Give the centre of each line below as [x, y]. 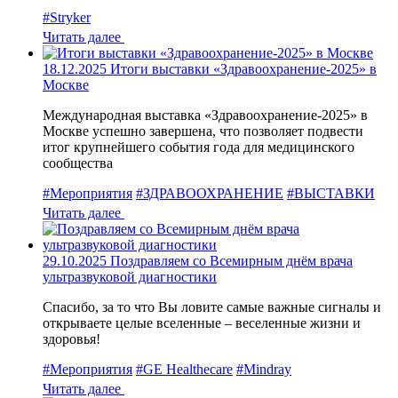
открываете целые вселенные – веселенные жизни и [202, 323]
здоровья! [72, 339]
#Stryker [67, 18]
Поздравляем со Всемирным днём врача [231, 261]
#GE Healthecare [184, 370]
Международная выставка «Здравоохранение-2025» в [205, 115]
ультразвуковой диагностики [130, 277]
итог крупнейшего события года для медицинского [199, 147]
